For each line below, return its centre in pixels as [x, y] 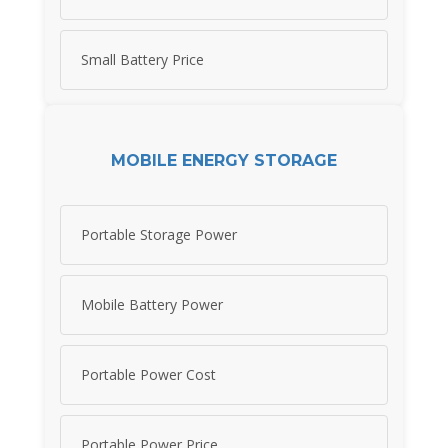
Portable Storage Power [159, 235]
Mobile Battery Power [152, 305]
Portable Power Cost [148, 375]
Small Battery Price [142, 60]
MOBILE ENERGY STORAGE [224, 160]
